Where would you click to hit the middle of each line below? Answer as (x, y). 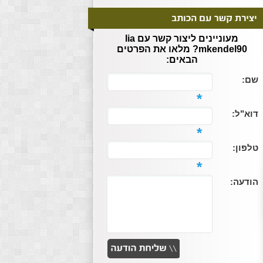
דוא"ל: (245, 114)
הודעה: (244, 182)
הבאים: (182, 60)
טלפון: (245, 148)
